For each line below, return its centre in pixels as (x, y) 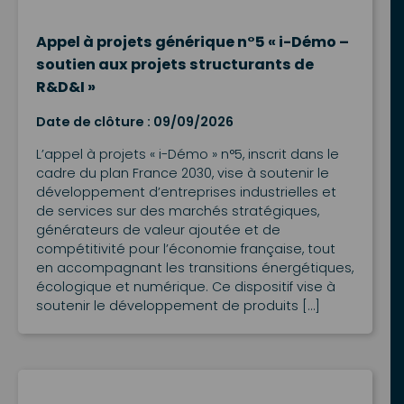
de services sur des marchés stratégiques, (178, 211)
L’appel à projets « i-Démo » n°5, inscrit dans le (188, 154)
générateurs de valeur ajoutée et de (158, 230)
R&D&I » (66, 87)
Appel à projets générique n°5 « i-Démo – (193, 41)
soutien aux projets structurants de (175, 64)
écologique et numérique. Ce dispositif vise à (186, 286)
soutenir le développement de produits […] (178, 305)
